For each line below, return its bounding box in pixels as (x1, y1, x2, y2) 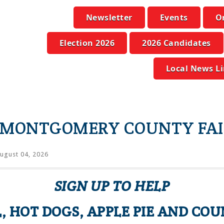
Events (159, 12, 188, 23)
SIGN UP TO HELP (54, 177, 170, 195)
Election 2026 (59, 37, 114, 48)
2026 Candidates (142, 37, 211, 48)
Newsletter (85, 12, 132, 23)
